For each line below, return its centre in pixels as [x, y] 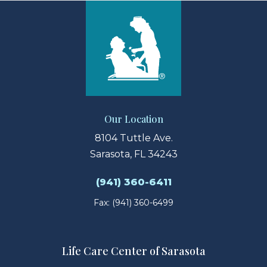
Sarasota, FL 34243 [133, 154]
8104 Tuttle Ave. [133, 138]
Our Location [133, 119]
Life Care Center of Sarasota [133, 251]
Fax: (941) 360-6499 [133, 203]
